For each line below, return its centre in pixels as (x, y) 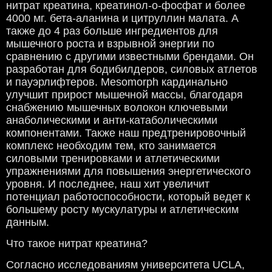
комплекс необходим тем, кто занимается (111, 146)
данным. (28, 223)
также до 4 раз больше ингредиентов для (112, 31)
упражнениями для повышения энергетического (128, 172)
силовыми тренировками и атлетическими (113, 159)
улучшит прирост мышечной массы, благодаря (124, 95)
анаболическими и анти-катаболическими (112, 121)
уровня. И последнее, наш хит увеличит (108, 184)
